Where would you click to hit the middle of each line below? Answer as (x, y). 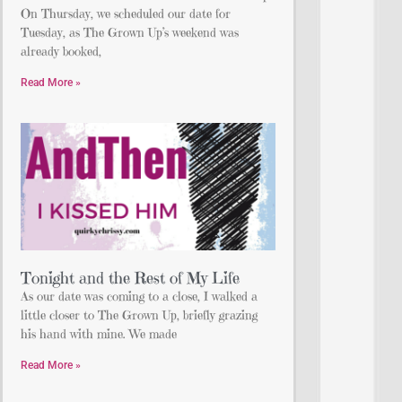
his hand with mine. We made (99, 333)
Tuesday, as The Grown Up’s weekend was (130, 32)
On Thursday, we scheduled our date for (126, 13)
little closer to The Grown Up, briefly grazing (139, 315)
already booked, (61, 51)
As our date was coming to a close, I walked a (139, 296)
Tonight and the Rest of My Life (130, 277)
